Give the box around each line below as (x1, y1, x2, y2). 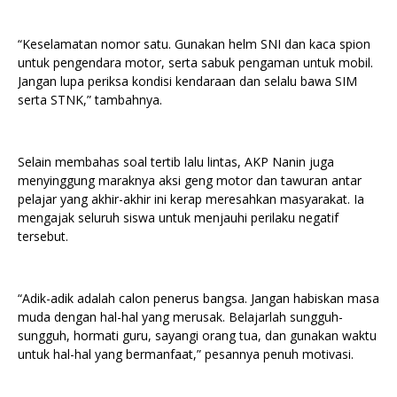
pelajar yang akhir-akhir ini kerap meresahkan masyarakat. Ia (18, 191, 364, 208)
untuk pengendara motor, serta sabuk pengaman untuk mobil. (18, 54, 373, 72)
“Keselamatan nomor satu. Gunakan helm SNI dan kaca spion (18, 35, 370, 53)
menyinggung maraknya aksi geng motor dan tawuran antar (18, 172, 362, 190)
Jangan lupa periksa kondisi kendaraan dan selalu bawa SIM (18, 73, 357, 90)
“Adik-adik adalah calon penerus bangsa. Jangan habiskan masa (18, 290, 379, 307)
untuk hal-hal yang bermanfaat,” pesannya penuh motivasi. (18, 346, 354, 363)
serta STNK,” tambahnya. (18, 91, 162, 109)
